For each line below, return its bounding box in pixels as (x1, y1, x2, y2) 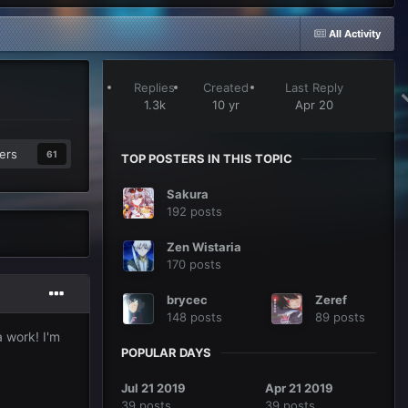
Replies (134, 80, 175, 96)
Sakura (167, 187, 209, 202)
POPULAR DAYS (121, 345, 211, 361)
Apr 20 (295, 97, 333, 113)
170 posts (167, 257, 221, 272)
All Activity (329, 27, 381, 40)
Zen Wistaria (167, 240, 241, 255)
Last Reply (285, 80, 343, 96)
